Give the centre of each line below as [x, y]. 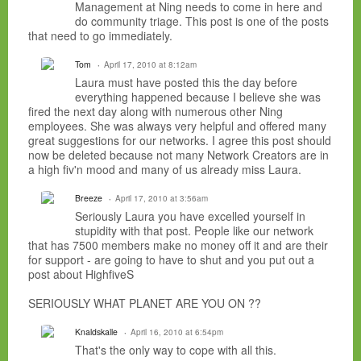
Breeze [89, 197]
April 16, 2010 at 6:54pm [177, 332]
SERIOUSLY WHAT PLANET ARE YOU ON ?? [145, 303]
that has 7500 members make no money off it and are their [178, 245]
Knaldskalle [96, 331]
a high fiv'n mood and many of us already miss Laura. [165, 169]
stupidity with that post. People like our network [194, 230]
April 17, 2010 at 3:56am [162, 198]
